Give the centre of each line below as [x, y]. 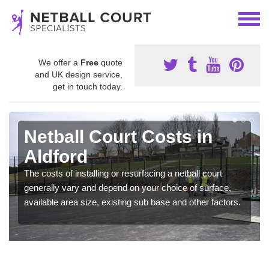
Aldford [56, 156]
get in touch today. [88, 86]
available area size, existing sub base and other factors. [132, 202]
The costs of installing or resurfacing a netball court [123, 173]
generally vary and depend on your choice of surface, [128, 188]
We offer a [59, 62]
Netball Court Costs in [118, 137]
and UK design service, [79, 74]
